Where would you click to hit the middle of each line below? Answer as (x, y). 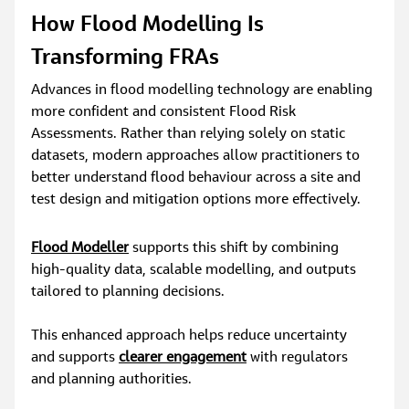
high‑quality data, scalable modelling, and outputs (196, 271)
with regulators (299, 358)
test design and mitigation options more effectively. (196, 200)
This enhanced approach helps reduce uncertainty (191, 336)
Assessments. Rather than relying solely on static (190, 135)
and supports (75, 358)
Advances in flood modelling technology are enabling (204, 91)
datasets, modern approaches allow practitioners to (198, 157)
